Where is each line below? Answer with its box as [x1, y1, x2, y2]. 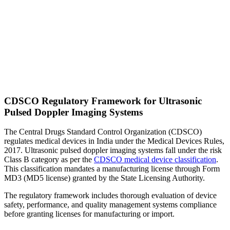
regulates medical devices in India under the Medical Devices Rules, [4, 137, 224, 146]
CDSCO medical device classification [94, 155, 216, 164]
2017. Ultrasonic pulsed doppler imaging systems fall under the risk [4, 146, 222, 155]
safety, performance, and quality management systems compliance [4, 200, 217, 209]
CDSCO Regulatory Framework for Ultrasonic [4, 95, 202, 106]
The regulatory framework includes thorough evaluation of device [4, 191, 217, 200]
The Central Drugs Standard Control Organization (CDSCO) [4, 127, 202, 137]
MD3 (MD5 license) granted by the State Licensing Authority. [4, 174, 205, 183]
